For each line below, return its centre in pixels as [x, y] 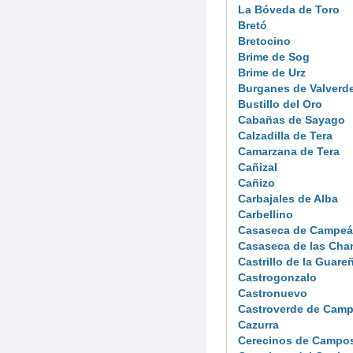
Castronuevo [273, 293]
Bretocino [264, 41]
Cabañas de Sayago [292, 119]
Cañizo [256, 182]
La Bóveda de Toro [289, 9]
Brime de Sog [274, 56]
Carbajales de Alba [288, 198]
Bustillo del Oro [280, 104]
